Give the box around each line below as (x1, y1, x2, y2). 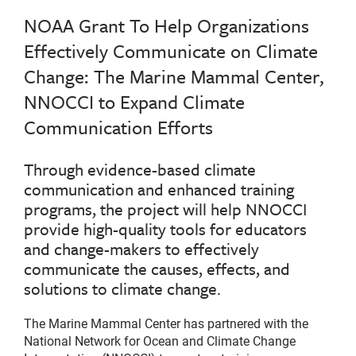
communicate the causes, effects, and (24, 257, 290, 281)
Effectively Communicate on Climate (24, 37, 318, 65)
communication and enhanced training (24, 177, 294, 202)
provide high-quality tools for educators (24, 217, 307, 242)
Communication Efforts (24, 114, 213, 141)
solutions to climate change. (24, 277, 221, 301)
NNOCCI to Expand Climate (24, 88, 245, 116)
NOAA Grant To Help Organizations (24, 12, 309, 40)
